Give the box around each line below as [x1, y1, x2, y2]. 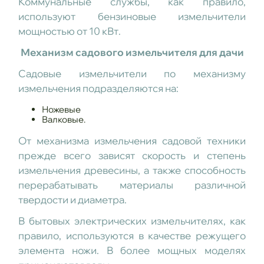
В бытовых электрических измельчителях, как [18, 214, 246, 227]
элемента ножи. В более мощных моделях [18, 244, 246, 257]
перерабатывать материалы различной [18, 179, 246, 192]
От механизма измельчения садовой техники [18, 134, 246, 147]
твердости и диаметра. [18, 193, 127, 206]
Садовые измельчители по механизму [18, 67, 246, 80]
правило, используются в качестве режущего [18, 229, 246, 242]
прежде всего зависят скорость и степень [18, 149, 246, 162]
